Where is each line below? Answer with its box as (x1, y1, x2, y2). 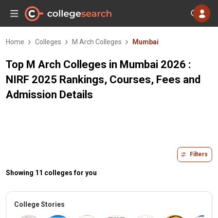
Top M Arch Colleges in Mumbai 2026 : (6, 58, 191, 71)
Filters (190, 151, 208, 158)
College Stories (14, 200, 65, 208)
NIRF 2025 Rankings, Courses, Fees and (6, 73, 200, 86)
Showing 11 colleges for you (6, 169, 97, 177)
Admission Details (6, 89, 93, 101)
